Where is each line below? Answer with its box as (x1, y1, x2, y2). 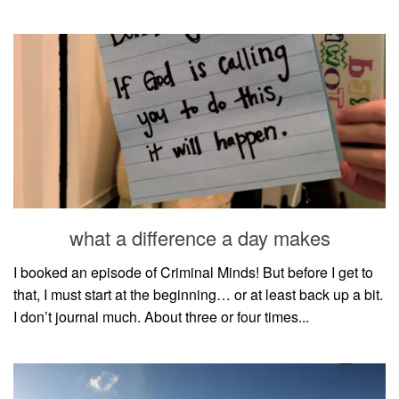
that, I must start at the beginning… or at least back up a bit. (13, 284, 383, 305)
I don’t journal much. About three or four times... (13, 306, 309, 328)
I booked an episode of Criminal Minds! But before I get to (13, 262, 373, 283)
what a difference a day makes (69, 224, 330, 252)
